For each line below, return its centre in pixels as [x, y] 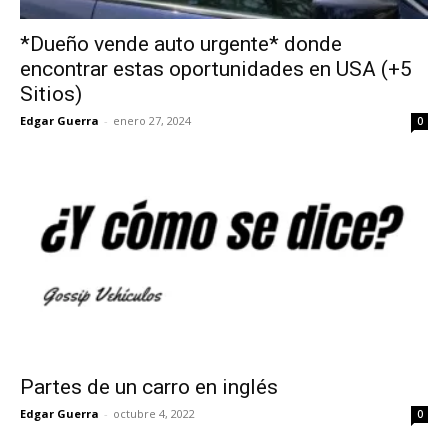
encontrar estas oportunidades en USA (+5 [216, 68]
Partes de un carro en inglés [149, 387]
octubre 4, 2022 [154, 414]
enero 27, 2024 [152, 120]
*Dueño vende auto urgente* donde [181, 43]
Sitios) [51, 93]
